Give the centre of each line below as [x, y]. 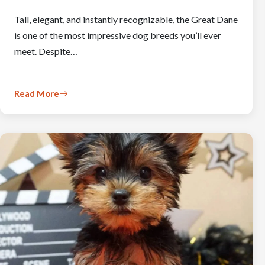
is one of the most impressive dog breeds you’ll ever [118, 35]
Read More [37, 93]
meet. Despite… [46, 51]
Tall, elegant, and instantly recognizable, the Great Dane [126, 19]
